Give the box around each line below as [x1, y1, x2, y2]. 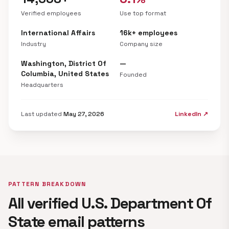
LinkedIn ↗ [175, 110, 208, 118]
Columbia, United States [21, 69, 109, 78]
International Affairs [21, 28, 95, 37]
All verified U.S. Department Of [8, 193, 212, 213]
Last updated [21, 110, 63, 118]
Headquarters [21, 81, 63, 89]
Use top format [120, 9, 166, 17]
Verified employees [21, 9, 81, 17]
